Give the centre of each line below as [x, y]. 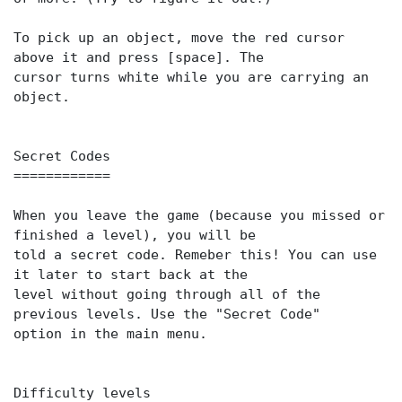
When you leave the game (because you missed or [199, 215]
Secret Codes [62, 156]
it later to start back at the [131, 275]
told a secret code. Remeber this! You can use [195, 255]
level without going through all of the [167, 294]
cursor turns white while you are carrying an [191, 77]
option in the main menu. [110, 334]
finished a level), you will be [135, 235]
